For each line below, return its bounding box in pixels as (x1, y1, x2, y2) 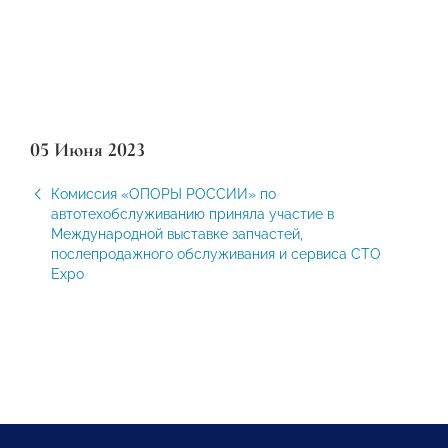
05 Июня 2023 (30, 138, 145, 162)
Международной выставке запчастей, (51, 226, 303, 242)
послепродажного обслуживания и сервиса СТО (51, 246, 381, 262)
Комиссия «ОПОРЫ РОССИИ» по (51, 186, 276, 202)
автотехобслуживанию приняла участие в (51, 206, 334, 222)
